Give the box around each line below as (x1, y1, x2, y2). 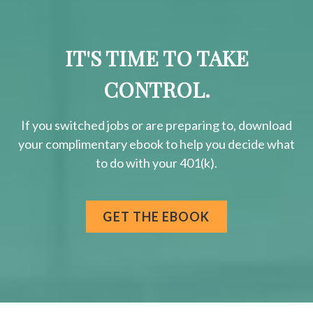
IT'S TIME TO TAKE (64, 44, 249, 73)
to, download (219, 117, 292, 133)
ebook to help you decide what (127, 136, 295, 152)
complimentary (45, 136, 127, 152)
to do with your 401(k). (96, 155, 217, 171)
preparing (166, 117, 219, 133)
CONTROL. (103, 75, 210, 104)
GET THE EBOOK (103, 209, 210, 225)
